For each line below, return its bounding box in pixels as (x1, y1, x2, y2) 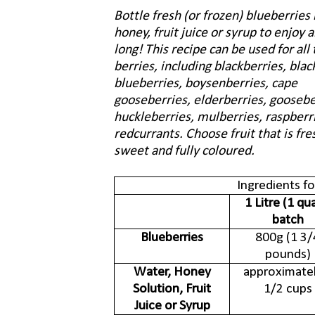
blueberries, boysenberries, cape (114, 77, 297, 91)
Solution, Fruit (133, 282, 211, 297)
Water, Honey (133, 265, 211, 280)
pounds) (264, 247, 311, 262)
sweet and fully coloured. (114, 144, 255, 159)
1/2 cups (263, 282, 312, 297)
